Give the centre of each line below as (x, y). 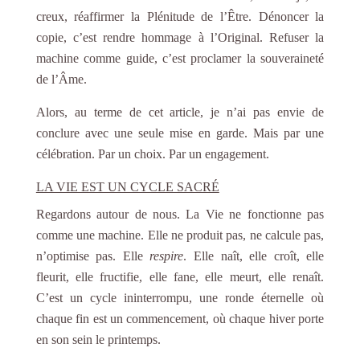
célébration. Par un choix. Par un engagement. (152, 153)
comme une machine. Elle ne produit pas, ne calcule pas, (180, 235)
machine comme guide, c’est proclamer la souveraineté (180, 58)
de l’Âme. (61, 79)
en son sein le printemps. (98, 339)
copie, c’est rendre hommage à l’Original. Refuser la (180, 37)
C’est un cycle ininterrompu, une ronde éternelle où (180, 297)
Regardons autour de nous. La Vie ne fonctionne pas (180, 214)
